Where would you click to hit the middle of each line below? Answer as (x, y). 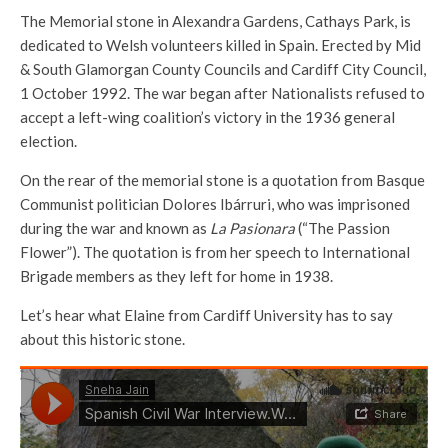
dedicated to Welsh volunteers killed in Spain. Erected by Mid (220, 45)
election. (48, 141)
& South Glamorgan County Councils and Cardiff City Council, (223, 69)
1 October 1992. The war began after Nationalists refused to (222, 93)
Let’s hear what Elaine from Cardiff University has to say (206, 315)
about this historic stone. (102, 339)
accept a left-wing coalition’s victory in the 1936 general (207, 117)
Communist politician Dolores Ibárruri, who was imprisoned (215, 204)
